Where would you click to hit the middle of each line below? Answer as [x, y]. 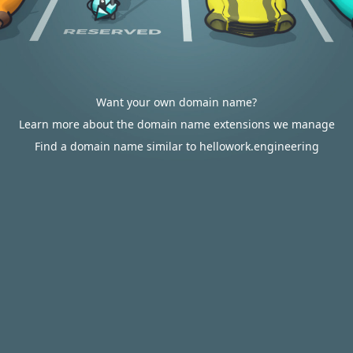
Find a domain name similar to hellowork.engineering [176, 146]
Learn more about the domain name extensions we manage [176, 124]
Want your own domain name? [176, 102]
